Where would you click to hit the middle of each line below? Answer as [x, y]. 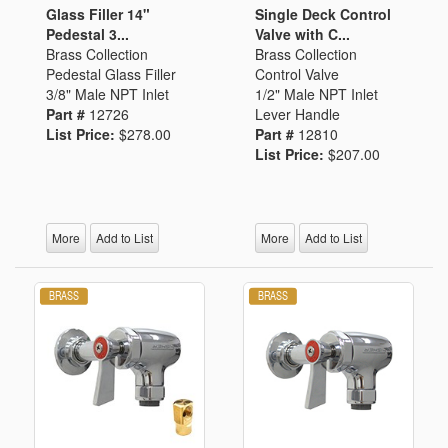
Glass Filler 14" [98, 14]
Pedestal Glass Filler [111, 74]
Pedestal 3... [87, 34]
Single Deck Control [323, 14]
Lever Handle [297, 114]
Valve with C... [302, 34]
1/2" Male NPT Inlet [316, 94]
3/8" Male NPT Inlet [107, 94]
